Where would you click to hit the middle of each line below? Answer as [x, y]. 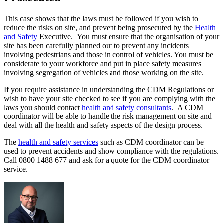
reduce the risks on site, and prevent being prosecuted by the [99, 28]
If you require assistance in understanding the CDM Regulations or [109, 90]
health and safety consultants [126, 108]
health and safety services [58, 142]
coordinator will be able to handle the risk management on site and [108, 116]
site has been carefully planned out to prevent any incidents [96, 46]
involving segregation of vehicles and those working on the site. [104, 73]
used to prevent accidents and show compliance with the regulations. [111, 151]
